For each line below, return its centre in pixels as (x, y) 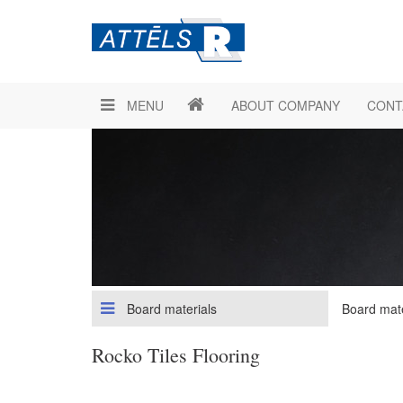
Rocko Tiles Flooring (176, 355)
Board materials (170, 309)
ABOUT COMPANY (286, 105)
